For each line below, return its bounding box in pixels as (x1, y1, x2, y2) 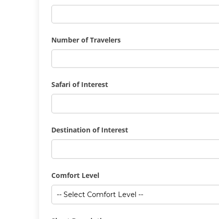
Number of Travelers (51, 35, 121, 44)
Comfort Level (51, 171, 99, 180)
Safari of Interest (51, 80, 108, 89)
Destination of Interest (51, 125, 128, 134)
